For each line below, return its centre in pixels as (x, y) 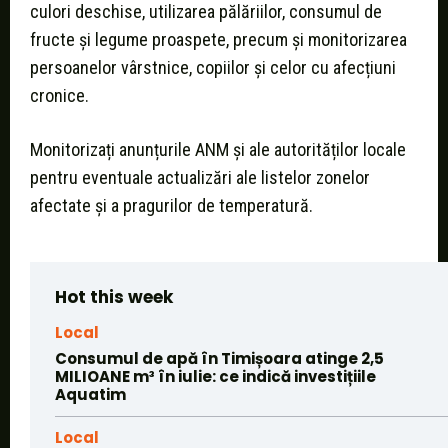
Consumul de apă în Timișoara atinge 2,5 (219, 359)
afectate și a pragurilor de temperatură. (171, 206)
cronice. (59, 96)
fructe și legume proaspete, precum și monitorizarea (218, 40)
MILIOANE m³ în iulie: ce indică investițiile (215, 377)
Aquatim (90, 395)
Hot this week (114, 297)
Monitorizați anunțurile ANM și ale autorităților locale (218, 150)
